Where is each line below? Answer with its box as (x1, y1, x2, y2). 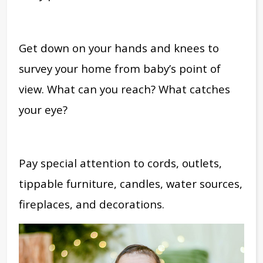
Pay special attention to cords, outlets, (19, 155, 222, 170)
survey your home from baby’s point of (19, 60, 221, 76)
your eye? (19, 102, 68, 117)
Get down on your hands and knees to (19, 40, 219, 55)
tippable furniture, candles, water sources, (19, 176, 242, 191)
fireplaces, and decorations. (19, 196, 167, 211)
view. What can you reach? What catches (19, 81, 230, 96)
